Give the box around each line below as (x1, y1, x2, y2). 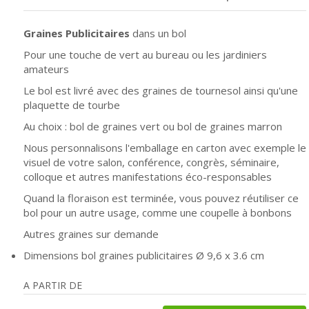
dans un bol (132, 26, 186, 40)
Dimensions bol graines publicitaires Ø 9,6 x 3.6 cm (23, 248, 264, 262)
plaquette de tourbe (23, 97, 120, 112)
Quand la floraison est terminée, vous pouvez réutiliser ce (23, 190, 299, 205)
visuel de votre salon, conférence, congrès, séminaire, (23, 154, 279, 169)
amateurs (23, 61, 69, 76)
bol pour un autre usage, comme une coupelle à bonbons (23, 205, 292, 219)
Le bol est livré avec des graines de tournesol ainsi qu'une (23, 83, 298, 97)
